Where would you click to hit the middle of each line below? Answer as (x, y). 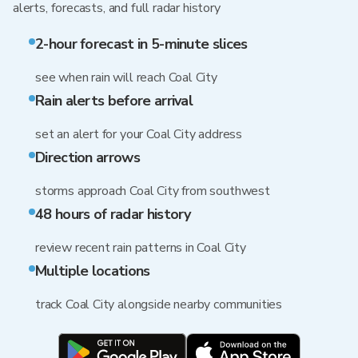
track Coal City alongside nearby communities (159, 304)
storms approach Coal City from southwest (153, 191)
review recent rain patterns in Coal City (141, 248)
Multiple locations (93, 271)
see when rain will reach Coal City (126, 78)
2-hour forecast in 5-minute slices (141, 44)
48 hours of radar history (113, 214)
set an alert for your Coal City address (139, 134)
